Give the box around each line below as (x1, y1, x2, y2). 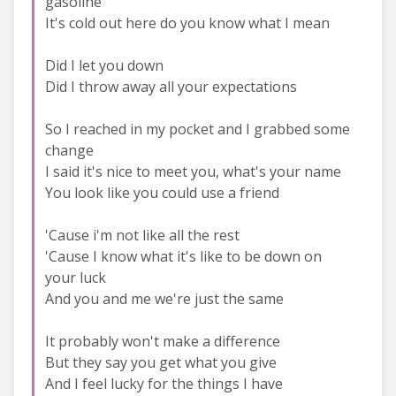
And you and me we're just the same (45, 288, 284, 308)
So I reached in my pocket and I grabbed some (45, 118, 350, 139)
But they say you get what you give (45, 352, 277, 372)
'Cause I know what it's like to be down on (45, 246, 322, 266)
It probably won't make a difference (45, 331, 280, 351)
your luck (45, 267, 106, 287)
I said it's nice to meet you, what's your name (45, 161, 341, 181)
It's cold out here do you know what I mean (45, 12, 330, 33)
